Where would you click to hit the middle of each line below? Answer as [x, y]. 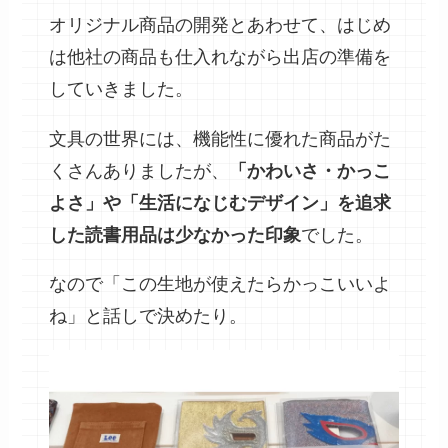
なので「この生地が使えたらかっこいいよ [220, 284]
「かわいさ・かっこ [310, 170]
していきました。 [121, 88]
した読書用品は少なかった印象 [175, 234]
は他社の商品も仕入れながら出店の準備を [220, 56]
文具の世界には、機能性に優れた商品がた [220, 138]
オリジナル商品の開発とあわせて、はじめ [220, 24]
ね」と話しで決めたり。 [148, 316]
